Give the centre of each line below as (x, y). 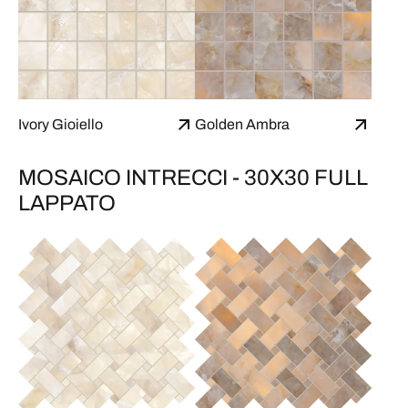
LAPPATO (67, 204)
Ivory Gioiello (61, 125)
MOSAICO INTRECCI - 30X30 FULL (193, 178)
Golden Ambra (242, 125)
